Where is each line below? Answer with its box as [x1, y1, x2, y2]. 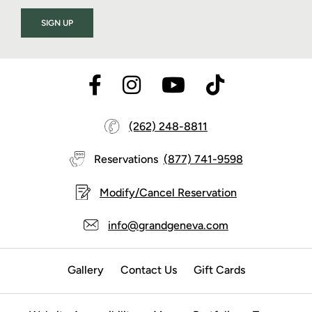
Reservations [93, 153, 158, 166]
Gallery [67, 263, 104, 276]
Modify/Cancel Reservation [100, 185, 237, 199]
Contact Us [120, 263, 177, 276]
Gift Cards [193, 263, 245, 276]
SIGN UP [41, 17, 73, 28]
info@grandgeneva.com [108, 218, 228, 232]
